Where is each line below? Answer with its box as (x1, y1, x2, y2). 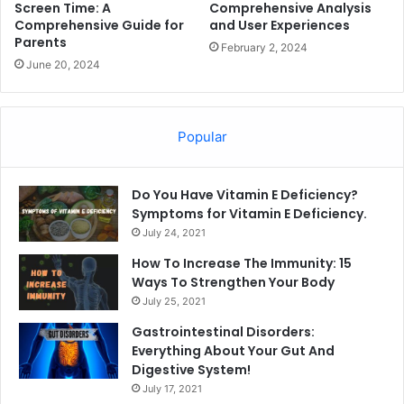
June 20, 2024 (26, 58, 100, 72)
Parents (14, 33, 67, 52)
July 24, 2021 (142, 226, 206, 240)
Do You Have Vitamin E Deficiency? (132, 186, 358, 205)
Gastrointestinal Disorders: (132, 323, 315, 342)
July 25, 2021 (142, 295, 206, 308)
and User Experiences (209, 16, 350, 35)
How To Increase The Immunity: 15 (132, 254, 352, 273)
